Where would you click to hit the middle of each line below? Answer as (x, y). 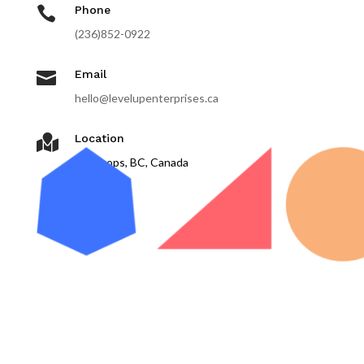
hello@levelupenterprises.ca (146, 97)
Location (99, 138)
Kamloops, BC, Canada (131, 162)
